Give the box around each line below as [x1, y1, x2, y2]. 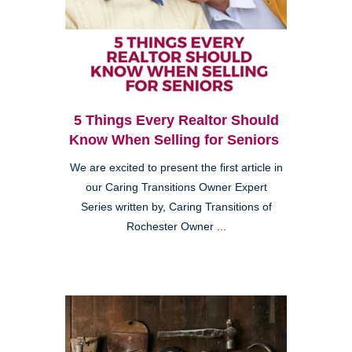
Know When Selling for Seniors [69, 132, 283, 148]
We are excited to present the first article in [69, 162, 283, 174]
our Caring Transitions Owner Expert [85, 181, 267, 194]
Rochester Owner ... [126, 221, 226, 233]
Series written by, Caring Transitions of [80, 201, 272, 214]
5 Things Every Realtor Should [73, 112, 279, 129]
